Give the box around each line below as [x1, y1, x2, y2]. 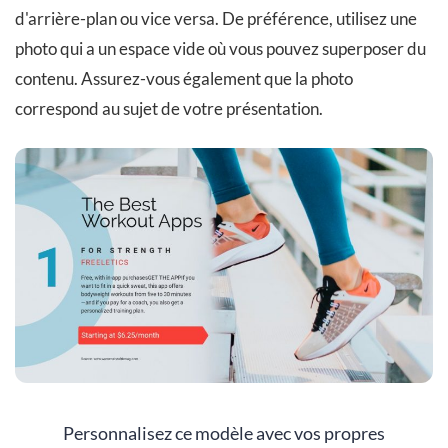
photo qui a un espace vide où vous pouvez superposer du [15, 38, 426, 60]
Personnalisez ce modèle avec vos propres [63, 422, 385, 445]
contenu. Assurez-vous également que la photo [15, 68, 353, 90]
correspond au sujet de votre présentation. [15, 98, 323, 120]
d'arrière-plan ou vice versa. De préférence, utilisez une [15, 8, 417, 30]
